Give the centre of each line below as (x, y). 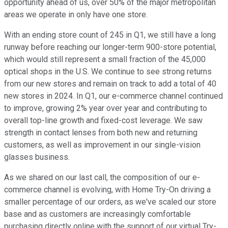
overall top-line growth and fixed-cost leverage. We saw (103, 121)
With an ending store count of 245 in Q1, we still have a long (110, 35)
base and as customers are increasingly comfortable (97, 214)
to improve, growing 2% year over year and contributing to (106, 108)
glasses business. (37, 157)
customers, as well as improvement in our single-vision (102, 145)
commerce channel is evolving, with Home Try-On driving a (107, 190)
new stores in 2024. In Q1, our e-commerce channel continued (113, 96)
